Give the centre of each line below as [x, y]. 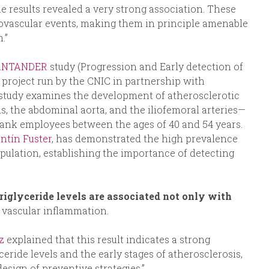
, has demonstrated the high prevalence [145, 139]
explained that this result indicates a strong [108, 240]
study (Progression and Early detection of [145, 67]
